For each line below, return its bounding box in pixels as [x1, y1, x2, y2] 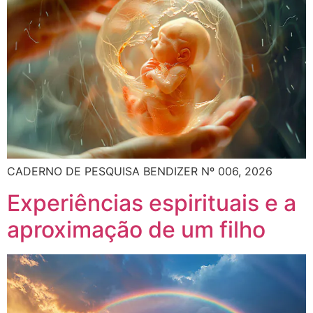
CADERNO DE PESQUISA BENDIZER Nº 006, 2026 [7, 164, 272, 179]
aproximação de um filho [7, 215, 265, 243]
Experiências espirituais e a [7, 189, 296, 217]
